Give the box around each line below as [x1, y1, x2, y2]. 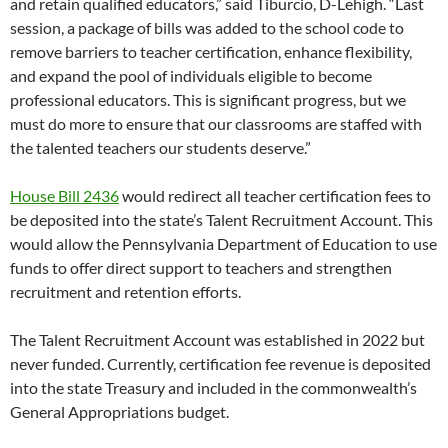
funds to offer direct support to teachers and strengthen [10, 258, 392, 278]
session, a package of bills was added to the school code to [10, 18, 404, 38]
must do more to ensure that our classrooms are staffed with [10, 114, 422, 134]
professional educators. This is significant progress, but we [10, 90, 406, 110]
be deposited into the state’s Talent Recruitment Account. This [10, 210, 433, 230]
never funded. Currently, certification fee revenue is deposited [10, 354, 431, 374]
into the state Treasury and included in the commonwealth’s [10, 378, 417, 398]
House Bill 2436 [10, 186, 119, 206]
